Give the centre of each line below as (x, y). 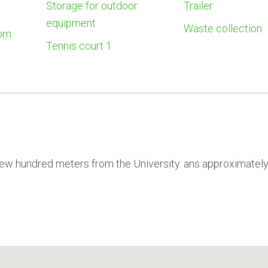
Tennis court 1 (79, 45)
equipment (71, 23)
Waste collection (223, 28)
